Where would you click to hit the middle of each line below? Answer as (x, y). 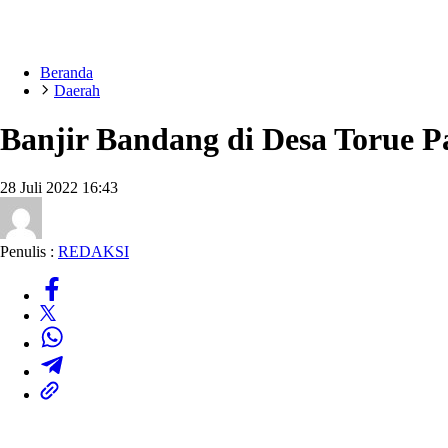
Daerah (77, 90)
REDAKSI (93, 251)
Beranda (66, 72)
